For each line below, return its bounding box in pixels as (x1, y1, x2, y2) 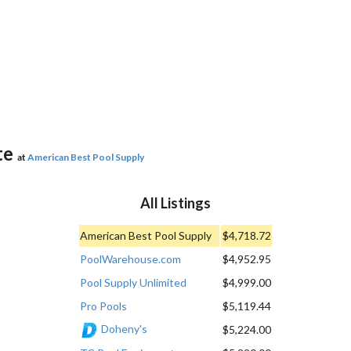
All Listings (140, 194, 211, 212)
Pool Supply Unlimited (80, 275, 186, 289)
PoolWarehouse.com (80, 251, 181, 266)
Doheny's (101, 321, 147, 335)
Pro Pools (80, 299, 127, 313)
